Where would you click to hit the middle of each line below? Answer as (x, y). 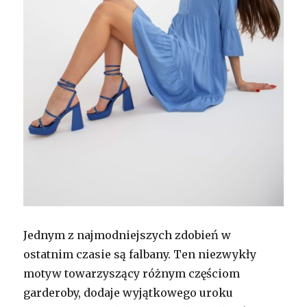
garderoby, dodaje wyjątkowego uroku (128, 293)
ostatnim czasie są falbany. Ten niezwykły (140, 255)
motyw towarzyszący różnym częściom (132, 274)
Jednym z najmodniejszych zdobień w (127, 235)
